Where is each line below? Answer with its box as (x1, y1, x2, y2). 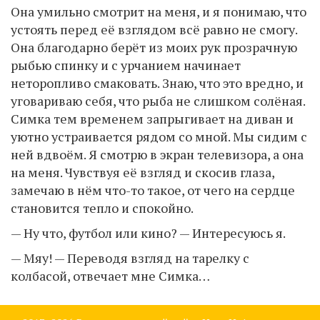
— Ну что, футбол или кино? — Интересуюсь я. (11, 224, 286, 241)
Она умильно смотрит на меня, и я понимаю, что (11, 2, 306, 20)
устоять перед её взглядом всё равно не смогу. (11, 20, 297, 38)
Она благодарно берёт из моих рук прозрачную (11, 38, 297, 56)
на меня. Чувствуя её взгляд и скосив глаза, (11, 163, 274, 181)
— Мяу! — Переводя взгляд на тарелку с (11, 249, 249, 266)
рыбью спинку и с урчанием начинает (11, 56, 241, 74)
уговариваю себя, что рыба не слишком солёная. (11, 91, 305, 109)
